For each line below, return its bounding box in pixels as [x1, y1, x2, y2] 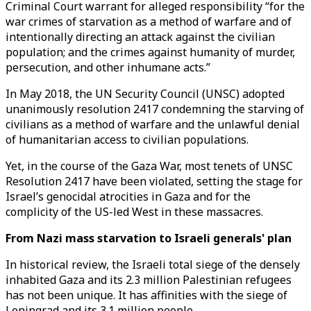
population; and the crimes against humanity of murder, [6, 44, 295, 60]
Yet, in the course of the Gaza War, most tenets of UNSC [6, 158, 293, 174]
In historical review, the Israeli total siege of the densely [6, 257, 300, 272]
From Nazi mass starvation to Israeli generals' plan [6, 230, 303, 246]
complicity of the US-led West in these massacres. [6, 204, 263, 219]
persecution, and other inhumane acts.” [6, 60, 210, 75]
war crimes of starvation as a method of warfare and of [6, 14, 292, 29]
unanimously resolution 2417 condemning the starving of [6, 101, 304, 117]
